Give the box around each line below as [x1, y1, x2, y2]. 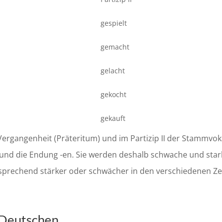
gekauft [101, 113, 125, 123]
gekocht [101, 90, 126, 100]
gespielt [101, 18, 127, 28]
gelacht [101, 66, 125, 76]
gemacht [101, 42, 129, 52]
